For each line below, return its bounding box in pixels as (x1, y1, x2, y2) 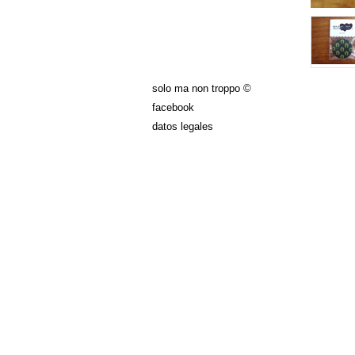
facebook (152, 101, 194, 113)
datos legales (152, 120, 213, 132)
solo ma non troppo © (152, 82, 251, 94)
